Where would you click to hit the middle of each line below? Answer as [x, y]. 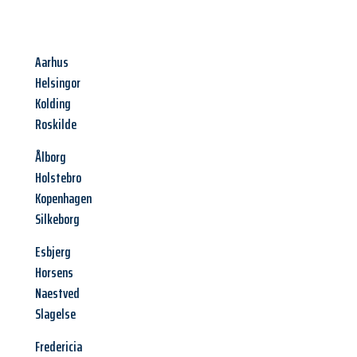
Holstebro [58, 178]
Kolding [53, 104]
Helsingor [58, 83]
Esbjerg [53, 252]
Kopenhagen [63, 199]
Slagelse [55, 314]
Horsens [54, 273]
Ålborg [51, 157]
